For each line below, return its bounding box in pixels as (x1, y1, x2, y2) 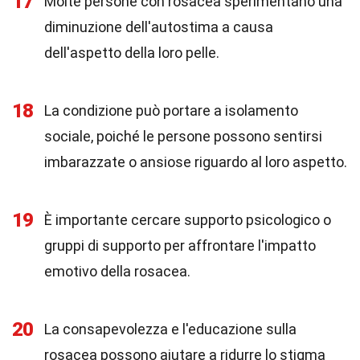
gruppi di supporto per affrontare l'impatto (44, 237, 316, 254)
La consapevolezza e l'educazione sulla (44, 321, 297, 337)
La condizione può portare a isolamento (44, 102, 298, 119)
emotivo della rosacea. (44, 263, 190, 280)
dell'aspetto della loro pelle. (44, 44, 219, 61)
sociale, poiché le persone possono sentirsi (44, 128, 322, 145)
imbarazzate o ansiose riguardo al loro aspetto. (44, 153, 347, 170)
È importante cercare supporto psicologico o (44, 211, 331, 228)
